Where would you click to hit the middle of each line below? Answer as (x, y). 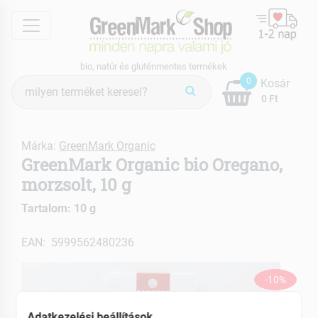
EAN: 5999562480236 (78, 242)
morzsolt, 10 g (76, 184)
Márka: (40, 146)
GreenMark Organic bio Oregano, (152, 164)
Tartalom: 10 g (59, 208)
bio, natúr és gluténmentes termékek (154, 66)
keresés (29, 99)
